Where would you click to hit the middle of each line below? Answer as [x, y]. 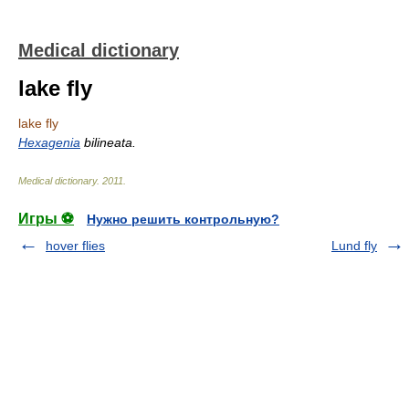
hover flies [75, 246]
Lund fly [354, 246]
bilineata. [108, 142]
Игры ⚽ [46, 219]
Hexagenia [49, 142]
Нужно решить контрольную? [183, 219]
